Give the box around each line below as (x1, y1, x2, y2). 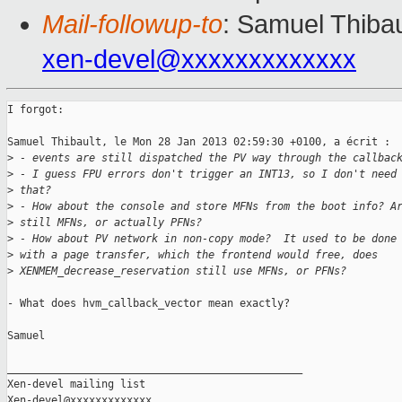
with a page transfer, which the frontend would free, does (13, 249, 378, 262)
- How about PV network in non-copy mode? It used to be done (13, 232, 397, 246)
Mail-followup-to (42, 10, 223, 39)
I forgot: (7, 103, 64, 117)
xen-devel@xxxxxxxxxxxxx (42, 45, 356, 74)
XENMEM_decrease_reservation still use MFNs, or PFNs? (13, 265, 346, 278)
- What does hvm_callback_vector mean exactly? (7, 297, 290, 310)
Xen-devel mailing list (7, 378, 145, 391)
